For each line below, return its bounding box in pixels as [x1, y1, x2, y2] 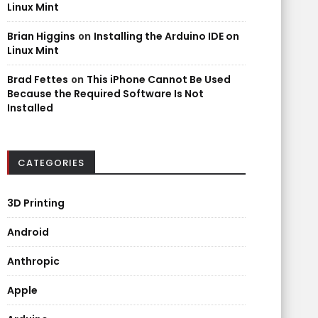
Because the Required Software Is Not [7, 87, 204, 101]
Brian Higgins [7, 29, 75, 43]
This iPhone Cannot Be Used [87, 72, 231, 87]
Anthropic [7, 254, 60, 268]
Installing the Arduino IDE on [94, 29, 239, 43]
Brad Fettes [7, 72, 68, 87]
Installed [7, 101, 53, 115]
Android [7, 225, 49, 239]
